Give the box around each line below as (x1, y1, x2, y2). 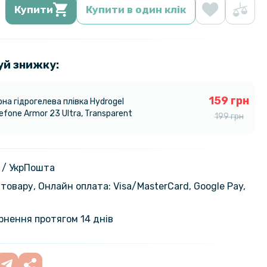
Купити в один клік (86, 3, 186, 15)
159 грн (209, 94, 249, 107)
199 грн (214, 111, 244, 122)
